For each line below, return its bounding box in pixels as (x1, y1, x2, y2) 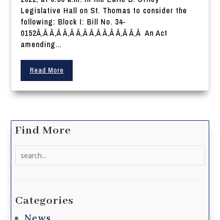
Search (15, 146, 37, 156)
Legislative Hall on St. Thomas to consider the (21, 5, 188, 16)
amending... (21, 39, 62, 50)
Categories (15, 194, 74, 208)
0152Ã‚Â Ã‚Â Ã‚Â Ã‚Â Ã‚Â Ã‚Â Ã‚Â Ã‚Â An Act (21, 27, 168, 39)
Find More (15, 124, 71, 138)
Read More (29, 66, 64, 75)
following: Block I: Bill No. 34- (21, 16, 127, 27)
